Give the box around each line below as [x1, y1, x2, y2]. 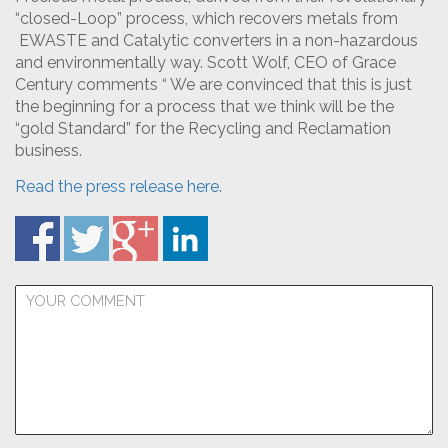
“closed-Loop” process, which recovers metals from [15, 9, 398, 28]
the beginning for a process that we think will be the [15, 97, 394, 116]
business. [15, 141, 82, 160]
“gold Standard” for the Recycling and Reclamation [15, 119, 391, 138]
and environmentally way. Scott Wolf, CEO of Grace [15, 53, 396, 72]
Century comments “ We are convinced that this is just [15, 75, 412, 94]
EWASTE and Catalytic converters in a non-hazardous [15, 31, 418, 50]
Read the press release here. [15, 177, 222, 196]
